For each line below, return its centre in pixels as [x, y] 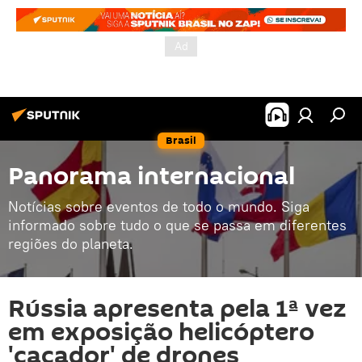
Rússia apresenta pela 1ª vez [177, 309]
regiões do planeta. [71, 244]
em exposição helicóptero [161, 333]
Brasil [181, 140]
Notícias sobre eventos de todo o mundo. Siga [159, 206]
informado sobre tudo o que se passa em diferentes [177, 225]
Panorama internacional [152, 177]
